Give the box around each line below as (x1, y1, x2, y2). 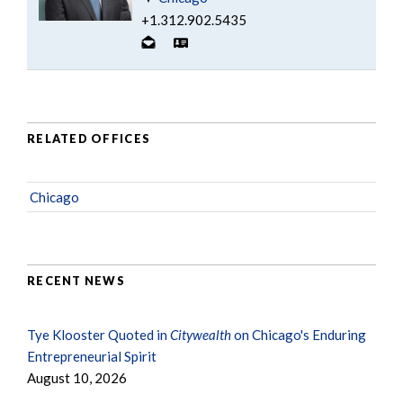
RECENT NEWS (27, 273, 126, 289)
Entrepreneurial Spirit (27, 347, 157, 364)
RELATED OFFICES (27, 131, 151, 147)
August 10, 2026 (27, 369, 127, 386)
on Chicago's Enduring (231, 326, 366, 343)
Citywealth (170, 326, 231, 343)
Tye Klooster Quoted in (27, 326, 170, 343)
